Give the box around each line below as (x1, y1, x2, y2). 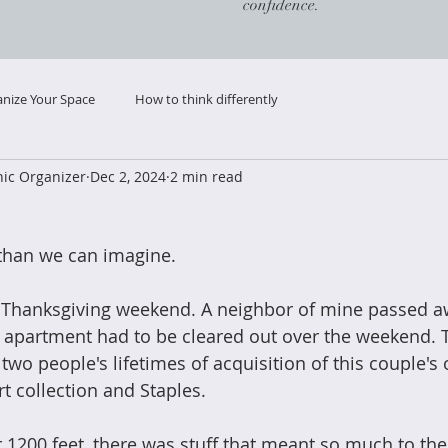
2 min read (170, 166, 243, 186)
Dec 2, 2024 (90, 166, 166, 186)
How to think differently (135, 90, 278, 108)
